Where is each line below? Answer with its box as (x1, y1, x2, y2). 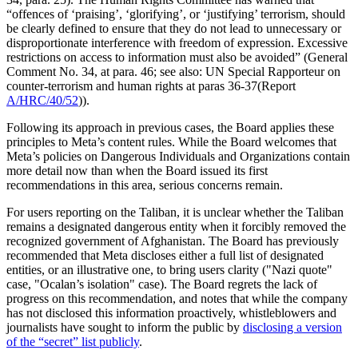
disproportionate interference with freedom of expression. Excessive (6, 35, 348, 50)
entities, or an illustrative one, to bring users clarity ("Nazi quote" (6, 262, 332, 276)
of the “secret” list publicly (6, 334, 139, 348)
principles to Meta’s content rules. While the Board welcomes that (6, 134, 336, 149)
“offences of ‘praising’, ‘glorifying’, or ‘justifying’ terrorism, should (6, 6, 345, 21)
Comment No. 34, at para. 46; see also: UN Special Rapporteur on (6, 64, 340, 78)
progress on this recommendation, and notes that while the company (6, 291, 348, 305)
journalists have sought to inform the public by (6, 320, 243, 334)
